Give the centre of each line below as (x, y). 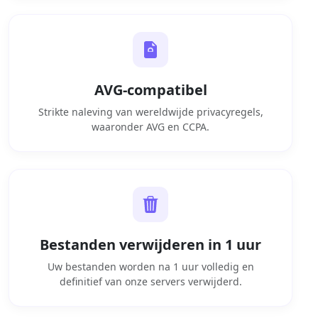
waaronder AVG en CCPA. (150, 126)
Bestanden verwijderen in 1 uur (150, 244)
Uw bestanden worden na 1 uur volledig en (150, 266)
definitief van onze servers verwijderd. (150, 281)
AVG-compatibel (150, 89)
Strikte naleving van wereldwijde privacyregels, (150, 111)
